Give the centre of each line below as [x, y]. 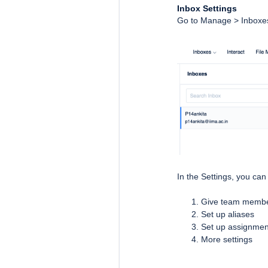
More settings [227, 240]
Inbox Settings [207, 9]
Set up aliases [228, 214]
